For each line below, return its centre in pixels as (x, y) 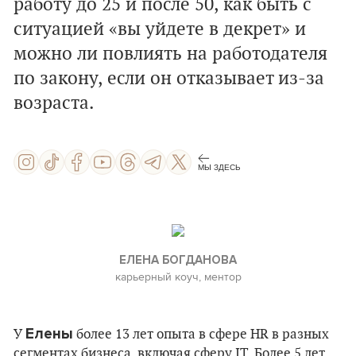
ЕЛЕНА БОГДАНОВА (178, 260)
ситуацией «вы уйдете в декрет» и (160, 29)
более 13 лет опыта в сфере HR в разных (201, 335)
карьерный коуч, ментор (178, 277)
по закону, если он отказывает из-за (169, 79)
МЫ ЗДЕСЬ (219, 167)
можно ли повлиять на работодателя (170, 54)
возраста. (54, 103)
